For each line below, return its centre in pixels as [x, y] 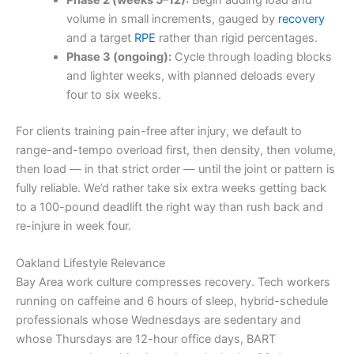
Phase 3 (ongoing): [119, 56]
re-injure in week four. [73, 226]
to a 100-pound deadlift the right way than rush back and [169, 207]
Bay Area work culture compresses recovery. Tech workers [173, 282]
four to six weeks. [113, 94]
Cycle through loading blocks [251, 56]
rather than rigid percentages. [236, 38]
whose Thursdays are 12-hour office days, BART [146, 339]
